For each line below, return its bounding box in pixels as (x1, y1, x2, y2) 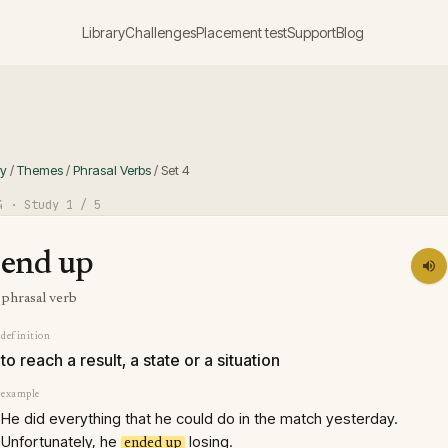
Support (286, 23, 336, 41)
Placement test (195, 23, 287, 41)
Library (81, 23, 125, 41)
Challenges (124, 23, 196, 41)
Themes (17, 162, 63, 178)
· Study (3, 197, 66, 213)
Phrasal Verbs (73, 162, 151, 178)
